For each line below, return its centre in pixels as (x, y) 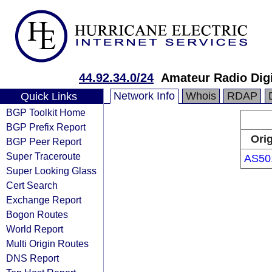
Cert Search (32, 185)
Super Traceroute (43, 156)
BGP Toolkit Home (46, 112)
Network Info (144, 96)
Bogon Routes (37, 214)
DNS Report (32, 258)
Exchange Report (44, 200)
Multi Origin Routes (47, 243)
